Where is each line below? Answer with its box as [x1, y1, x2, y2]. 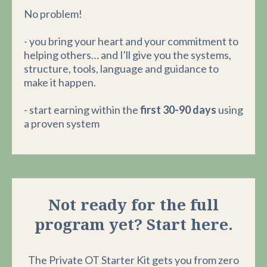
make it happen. [24, 76, 96, 89]
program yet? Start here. [34, 216, 233, 235]
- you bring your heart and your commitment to [24, 35, 238, 48]
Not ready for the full [48, 197, 219, 215]
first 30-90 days [140, 103, 216, 116]
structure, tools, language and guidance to [24, 62, 219, 75]
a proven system [24, 117, 100, 130]
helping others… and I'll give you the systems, [24, 48, 231, 61]
